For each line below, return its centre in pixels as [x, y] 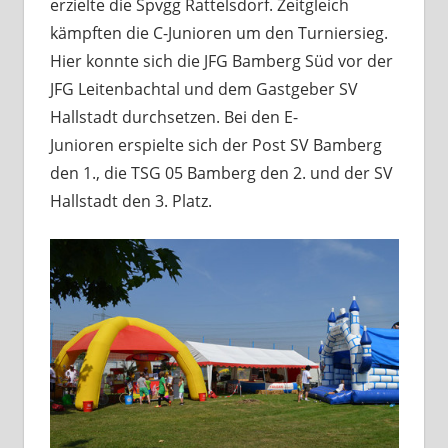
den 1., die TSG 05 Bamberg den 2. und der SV [221, 172]
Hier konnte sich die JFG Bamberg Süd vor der [221, 60]
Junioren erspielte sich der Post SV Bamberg [215, 144]
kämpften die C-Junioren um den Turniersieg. [218, 32]
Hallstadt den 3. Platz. [130, 200]
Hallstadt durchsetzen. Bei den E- [173, 116]
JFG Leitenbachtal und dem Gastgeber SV [203, 88]
